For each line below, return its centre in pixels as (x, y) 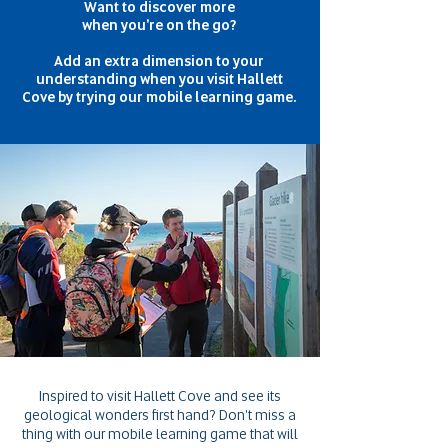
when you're (124, 25)
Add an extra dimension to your (159, 61)
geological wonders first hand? (121, 415)
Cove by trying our (84, 97)
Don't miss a (257, 415)
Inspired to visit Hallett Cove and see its (160, 396)
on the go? (201, 25)
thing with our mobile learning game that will (160, 434)
